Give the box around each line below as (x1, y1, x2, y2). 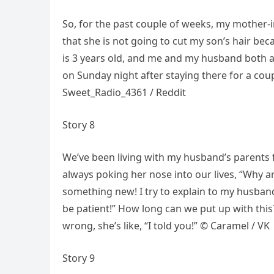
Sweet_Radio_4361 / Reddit (62, 86, 186, 100)
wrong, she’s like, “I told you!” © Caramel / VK (62, 219, 270, 233)
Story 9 (62, 251, 95, 265)
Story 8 (62, 118, 95, 132)
